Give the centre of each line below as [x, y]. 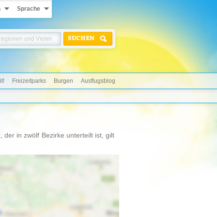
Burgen [63, 81]
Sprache [29, 9]
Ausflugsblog [98, 81]
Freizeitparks [29, 81]
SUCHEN [81, 39]
